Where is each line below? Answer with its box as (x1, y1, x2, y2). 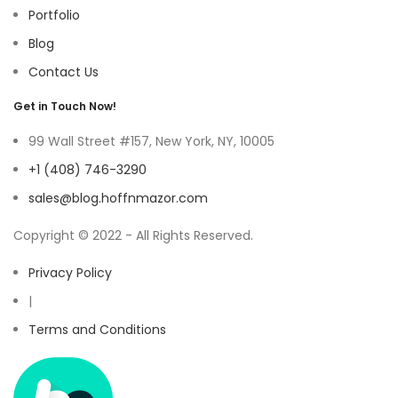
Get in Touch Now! (13, 99, 116, 115)
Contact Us (28, 63, 99, 82)
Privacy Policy (28, 264, 112, 283)
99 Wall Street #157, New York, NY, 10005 (28, 132, 275, 151)
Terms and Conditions (28, 321, 166, 339)
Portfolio (28, 6, 80, 25)
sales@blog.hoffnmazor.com (28, 189, 208, 208)
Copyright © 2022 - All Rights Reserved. (13, 227, 253, 245)
